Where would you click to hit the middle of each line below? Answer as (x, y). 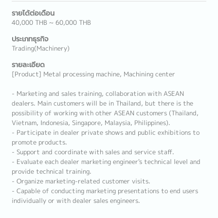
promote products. (39, 142)
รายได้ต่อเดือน (33, 13)
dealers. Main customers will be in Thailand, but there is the (102, 103)
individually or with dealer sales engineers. (76, 200)
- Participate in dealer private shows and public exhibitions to (106, 132)
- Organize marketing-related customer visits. (81, 181)
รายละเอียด (28, 65)
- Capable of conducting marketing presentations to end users (105, 191)
